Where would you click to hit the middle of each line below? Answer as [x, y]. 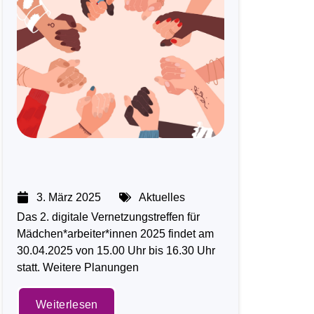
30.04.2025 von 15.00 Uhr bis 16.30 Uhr [116, 250]
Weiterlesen [67, 304]
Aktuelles [162, 197]
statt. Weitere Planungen [78, 267]
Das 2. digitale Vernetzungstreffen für [109, 217]
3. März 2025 [69, 197]
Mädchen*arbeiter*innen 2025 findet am [116, 233]
